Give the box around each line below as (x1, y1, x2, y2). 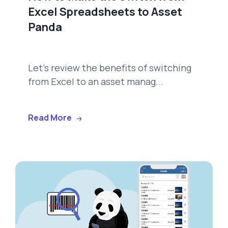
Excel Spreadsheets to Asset (28, 4, 182, 20)
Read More (28, 111, 72, 123)
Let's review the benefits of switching (28, 62, 191, 74)
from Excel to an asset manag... (28, 75, 163, 88)
